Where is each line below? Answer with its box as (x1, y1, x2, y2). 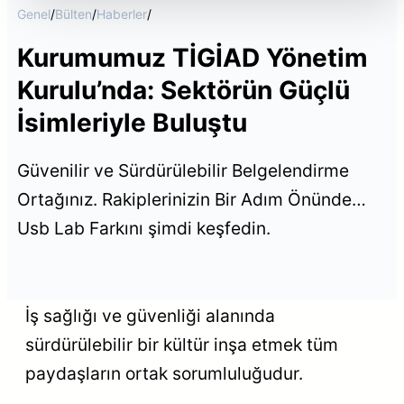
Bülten (54, 6, 92, 23)
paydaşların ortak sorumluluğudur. (25, 362, 303, 384)
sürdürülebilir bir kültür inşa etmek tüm (25, 333, 338, 355)
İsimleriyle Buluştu (16, 107, 247, 139)
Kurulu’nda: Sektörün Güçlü (16, 75, 350, 106)
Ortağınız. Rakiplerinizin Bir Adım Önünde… (16, 188, 366, 210)
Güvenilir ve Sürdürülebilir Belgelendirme (16, 159, 349, 181)
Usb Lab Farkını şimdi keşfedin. (16, 216, 271, 239)
